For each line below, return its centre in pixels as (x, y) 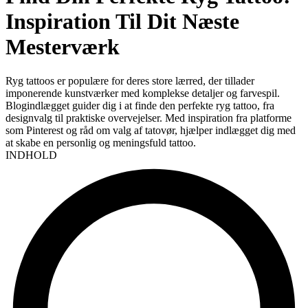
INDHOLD (31, 155)
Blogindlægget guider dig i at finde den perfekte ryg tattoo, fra (140, 105)
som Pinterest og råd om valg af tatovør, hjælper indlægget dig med (151, 130)
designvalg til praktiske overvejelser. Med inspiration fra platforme (148, 118)
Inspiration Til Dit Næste (122, 22)
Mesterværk (63, 47)
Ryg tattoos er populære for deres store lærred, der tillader (130, 80)
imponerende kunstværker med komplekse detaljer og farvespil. (143, 93)
